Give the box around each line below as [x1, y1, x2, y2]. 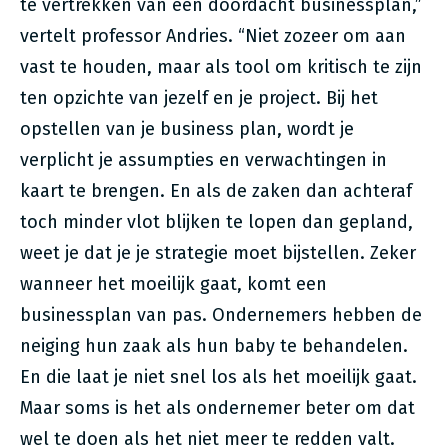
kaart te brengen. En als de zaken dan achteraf [20, 180, 412, 202]
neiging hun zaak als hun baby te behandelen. [20, 335, 408, 357]
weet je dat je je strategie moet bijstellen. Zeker [20, 242, 416, 264]
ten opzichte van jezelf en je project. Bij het [20, 87, 378, 109]
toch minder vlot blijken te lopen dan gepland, [20, 211, 413, 233]
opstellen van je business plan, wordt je [20, 118, 354, 140]
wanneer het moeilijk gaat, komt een [20, 273, 327, 295]
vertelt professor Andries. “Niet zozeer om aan [20, 25, 406, 47]
